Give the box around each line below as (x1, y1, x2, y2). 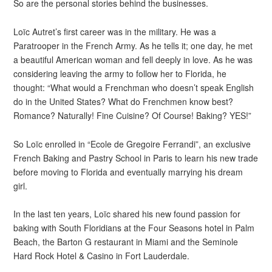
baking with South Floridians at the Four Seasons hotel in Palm (13, 222, 255, 234)
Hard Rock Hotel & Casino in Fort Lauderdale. (13, 250, 190, 262)
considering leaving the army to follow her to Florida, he (13, 67, 227, 80)
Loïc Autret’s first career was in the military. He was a (13, 25, 217, 38)
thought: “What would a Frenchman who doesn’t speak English (13, 81, 254, 93)
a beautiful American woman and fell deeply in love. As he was (13, 53, 253, 66)
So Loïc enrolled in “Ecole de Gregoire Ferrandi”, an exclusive (13, 137, 251, 150)
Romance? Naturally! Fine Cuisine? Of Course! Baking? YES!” (13, 109, 252, 121)
